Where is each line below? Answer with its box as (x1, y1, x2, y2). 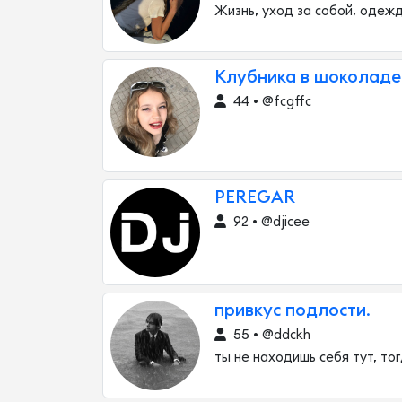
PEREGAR (214, 189, 295, 206)
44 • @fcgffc (230, 95, 311, 109)
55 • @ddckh (230, 328, 310, 342)
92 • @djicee (230, 215, 310, 229)
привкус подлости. (214, 302, 371, 319)
